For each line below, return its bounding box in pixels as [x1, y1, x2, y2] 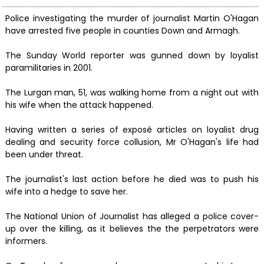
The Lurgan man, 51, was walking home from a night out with [5, 86, 259, 98]
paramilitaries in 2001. [5, 61, 93, 74]
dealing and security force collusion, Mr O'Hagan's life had [5, 136, 259, 148]
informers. [5, 235, 47, 247]
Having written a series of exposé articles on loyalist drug [5, 123, 259, 136]
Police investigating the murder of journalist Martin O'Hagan [5, 12, 259, 24]
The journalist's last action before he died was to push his [5, 173, 259, 185]
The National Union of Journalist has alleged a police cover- [5, 210, 259, 222]
